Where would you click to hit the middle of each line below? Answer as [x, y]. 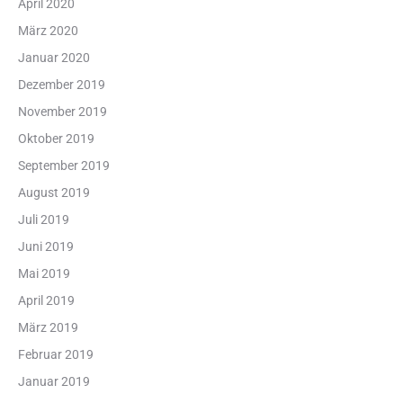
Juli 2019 [44, 220]
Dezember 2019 [62, 85]
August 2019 [54, 193]
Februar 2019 [56, 355]
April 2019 [46, 301]
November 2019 [63, 112]
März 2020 [48, 31]
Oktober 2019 [56, 139]
